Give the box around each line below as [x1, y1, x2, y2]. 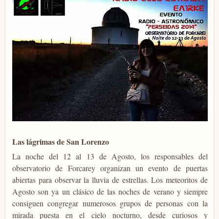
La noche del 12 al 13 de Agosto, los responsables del [12, 151, 208, 161]
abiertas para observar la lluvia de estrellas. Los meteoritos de [12, 174, 208, 185]
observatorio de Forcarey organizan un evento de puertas [12, 162, 208, 173]
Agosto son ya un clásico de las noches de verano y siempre [12, 186, 208, 197]
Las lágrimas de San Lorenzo [12, 135, 109, 147]
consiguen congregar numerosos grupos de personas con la [12, 197, 208, 208]
